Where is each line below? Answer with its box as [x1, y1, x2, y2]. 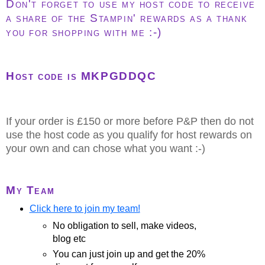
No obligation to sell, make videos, [53, 221, 197, 231]
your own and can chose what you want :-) [6, 142, 205, 154]
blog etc [53, 234, 86, 244]
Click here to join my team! [29, 203, 140, 214]
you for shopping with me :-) [6, 25, 166, 38]
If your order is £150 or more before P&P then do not [6, 115, 254, 127]
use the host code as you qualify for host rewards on [6, 128, 252, 141]
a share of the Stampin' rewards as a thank [6, 11, 248, 24]
